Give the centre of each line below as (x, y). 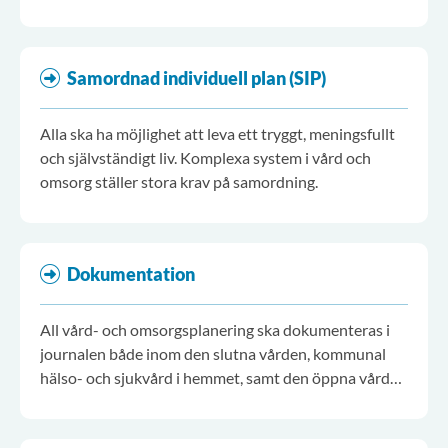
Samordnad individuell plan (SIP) (196, 78)
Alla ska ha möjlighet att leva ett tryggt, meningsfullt (217, 133)
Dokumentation (131, 274)
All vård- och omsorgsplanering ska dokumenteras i (215, 329)
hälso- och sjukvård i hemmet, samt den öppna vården (223, 377)
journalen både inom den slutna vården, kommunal (213, 353)
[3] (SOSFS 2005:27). (111, 401)
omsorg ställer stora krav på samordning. (179, 181)
